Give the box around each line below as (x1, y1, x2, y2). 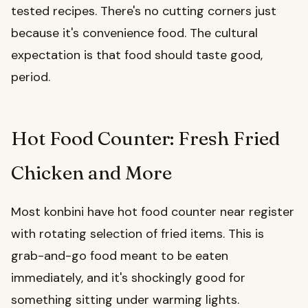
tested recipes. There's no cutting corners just (11, 3, 276, 20)
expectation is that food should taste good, (11, 47, 263, 64)
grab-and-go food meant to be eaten (11, 247, 228, 265)
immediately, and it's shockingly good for (11, 269, 245, 287)
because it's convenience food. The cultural (11, 25, 258, 42)
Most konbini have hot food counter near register (11, 203, 294, 221)
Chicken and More (11, 161, 172, 185)
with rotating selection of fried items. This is (11, 225, 264, 243)
